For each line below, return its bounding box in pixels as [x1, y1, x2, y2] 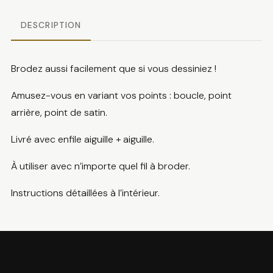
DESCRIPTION [20, 19, 82, 31]
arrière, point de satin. [10, 106, 107, 119]
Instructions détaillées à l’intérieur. [10, 186, 160, 200]
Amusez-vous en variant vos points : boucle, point [10, 89, 232, 102]
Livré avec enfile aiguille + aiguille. [10, 133, 154, 146]
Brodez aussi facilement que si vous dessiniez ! [10, 62, 216, 76]
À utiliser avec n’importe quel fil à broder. [10, 160, 190, 173]
